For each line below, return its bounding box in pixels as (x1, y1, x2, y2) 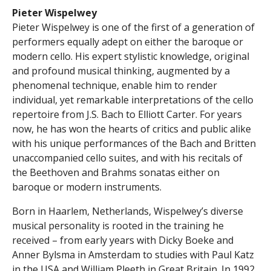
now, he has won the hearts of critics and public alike (12, 122, 251, 135)
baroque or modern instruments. (12, 180, 162, 194)
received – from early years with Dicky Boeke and (12, 233, 233, 247)
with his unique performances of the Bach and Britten (12, 136, 256, 150)
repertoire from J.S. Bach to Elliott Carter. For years (12, 107, 242, 121)
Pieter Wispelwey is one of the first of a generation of (12, 20, 255, 34)
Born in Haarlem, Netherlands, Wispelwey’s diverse (12, 204, 243, 218)
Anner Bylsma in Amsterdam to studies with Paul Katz (12, 247, 254, 261)
